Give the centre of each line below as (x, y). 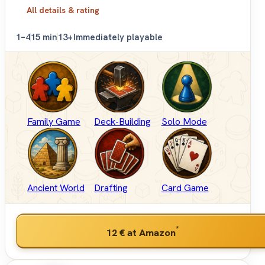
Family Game (54, 122)
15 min (44, 38)
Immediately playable (118, 38)
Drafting (111, 188)
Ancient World (56, 188)
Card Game (185, 188)
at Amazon (150, 232)
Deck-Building (123, 122)
